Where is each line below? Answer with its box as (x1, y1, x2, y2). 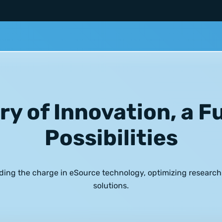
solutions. (93, 181, 129, 191)
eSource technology (69, 168, 144, 178)
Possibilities (44, 125, 178, 151)
